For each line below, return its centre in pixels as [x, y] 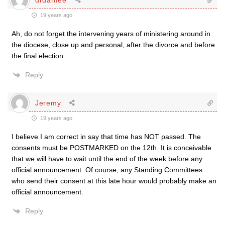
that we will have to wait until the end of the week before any [107, 159]
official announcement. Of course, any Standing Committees [107, 170]
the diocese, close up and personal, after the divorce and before [113, 45]
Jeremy [48, 103]
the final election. [38, 56]
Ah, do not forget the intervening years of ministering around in [111, 34]
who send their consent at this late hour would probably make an [114, 181]
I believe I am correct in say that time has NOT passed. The [106, 137]
